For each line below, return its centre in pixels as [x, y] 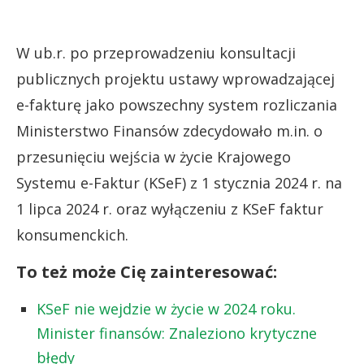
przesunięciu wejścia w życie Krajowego [154, 156]
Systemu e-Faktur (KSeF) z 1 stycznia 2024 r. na [179, 182]
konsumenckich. [72, 234]
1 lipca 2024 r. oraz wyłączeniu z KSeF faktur [170, 208]
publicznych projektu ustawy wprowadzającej [175, 78]
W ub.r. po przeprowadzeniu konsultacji [156, 52]
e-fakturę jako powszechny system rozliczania [177, 104]
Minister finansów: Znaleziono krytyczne [177, 333]
